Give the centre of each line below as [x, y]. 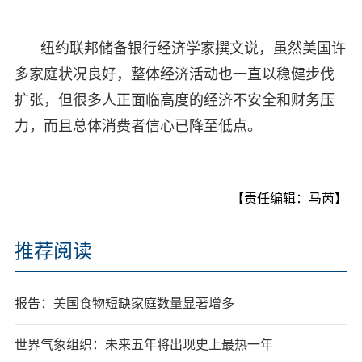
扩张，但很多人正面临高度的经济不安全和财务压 [174, 100]
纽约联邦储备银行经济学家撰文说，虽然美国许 [193, 48]
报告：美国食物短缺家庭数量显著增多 [124, 303]
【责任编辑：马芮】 [290, 198]
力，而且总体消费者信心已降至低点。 [138, 126]
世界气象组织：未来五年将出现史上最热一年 [143, 344]
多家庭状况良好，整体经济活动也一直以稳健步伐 [174, 74]
